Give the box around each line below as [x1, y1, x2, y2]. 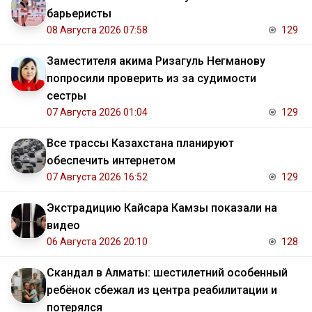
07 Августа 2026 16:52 [47, 171, 148, 183]
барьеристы [47, 7, 111, 21]
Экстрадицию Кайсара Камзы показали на [47, 201, 277, 215]
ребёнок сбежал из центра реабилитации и [47, 283, 277, 297]
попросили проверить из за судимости [47, 72, 256, 86]
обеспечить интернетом [47, 154, 175, 168]
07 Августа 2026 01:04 [47, 107, 148, 118]
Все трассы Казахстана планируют [47, 136, 234, 150]
